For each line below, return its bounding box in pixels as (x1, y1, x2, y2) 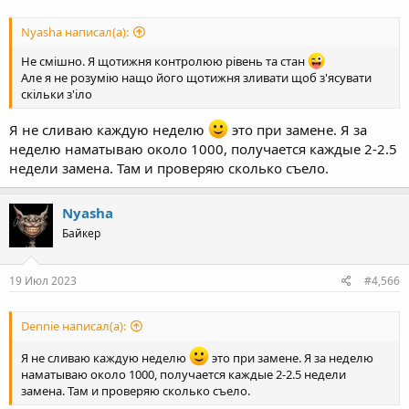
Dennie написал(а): (21, 317, 126, 334)
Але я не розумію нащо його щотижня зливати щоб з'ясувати (21, 68, 372, 86)
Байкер (62, 225, 100, 242)
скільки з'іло (21, 85, 92, 102)
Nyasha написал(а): (21, 23, 129, 40)
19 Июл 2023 (9, 272, 77, 288)
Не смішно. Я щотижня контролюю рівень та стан (21, 52, 308, 69)
